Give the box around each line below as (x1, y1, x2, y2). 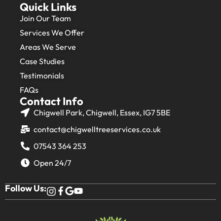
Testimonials (20, 70, 64, 80)
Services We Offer (20, 27, 84, 37)
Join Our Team (20, 13, 71, 23)
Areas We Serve (20, 41, 76, 52)
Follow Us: (5, 182, 46, 194)
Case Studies (20, 56, 65, 66)
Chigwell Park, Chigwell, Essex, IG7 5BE (33, 107, 170, 117)
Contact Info (20, 94, 83, 108)
